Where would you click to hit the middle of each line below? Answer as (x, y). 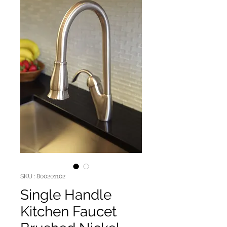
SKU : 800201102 (43, 176)
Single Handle (66, 195)
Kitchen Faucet (68, 211)
